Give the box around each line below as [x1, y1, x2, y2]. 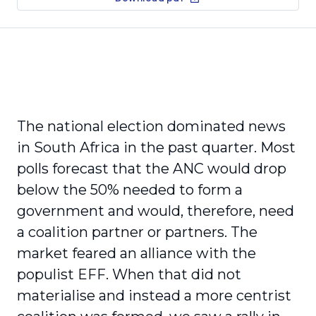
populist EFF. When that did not [17, 266, 241, 283]
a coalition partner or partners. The [17, 224, 257, 241]
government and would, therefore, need [17, 202, 294, 219]
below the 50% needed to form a [17, 181, 243, 198]
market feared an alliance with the [17, 245, 256, 262]
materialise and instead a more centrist [17, 287, 291, 304]
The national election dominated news [17, 118, 286, 135]
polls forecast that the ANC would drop [17, 160, 286, 177]
